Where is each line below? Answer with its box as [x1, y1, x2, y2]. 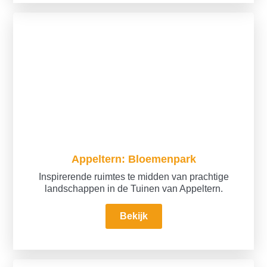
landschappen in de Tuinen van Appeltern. [44, 184, 223, 194]
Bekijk [119, 211, 148, 222]
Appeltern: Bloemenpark [71, 153, 196, 166]
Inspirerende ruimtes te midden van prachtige [38, 172, 229, 182]
